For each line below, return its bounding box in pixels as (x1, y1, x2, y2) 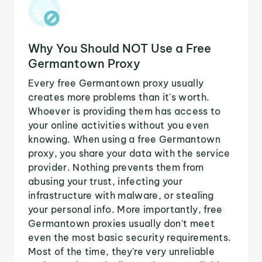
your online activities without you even (28, 119, 209, 131)
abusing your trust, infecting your (28, 175, 182, 187)
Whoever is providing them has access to (28, 105, 221, 117)
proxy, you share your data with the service (28, 147, 230, 159)
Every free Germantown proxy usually (28, 77, 204, 89)
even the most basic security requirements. (28, 231, 232, 243)
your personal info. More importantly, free (28, 203, 223, 215)
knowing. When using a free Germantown (28, 133, 220, 145)
